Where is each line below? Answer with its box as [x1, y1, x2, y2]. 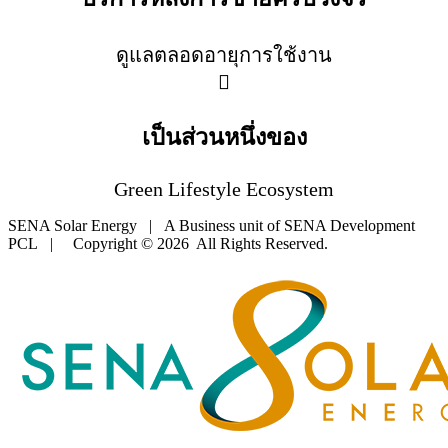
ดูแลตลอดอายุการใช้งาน [116, 44, 332, 67]
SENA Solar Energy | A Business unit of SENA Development [8, 217, 415, 235]
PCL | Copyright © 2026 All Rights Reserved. [8, 235, 328, 253]
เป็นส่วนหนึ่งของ [141, 123, 307, 150]
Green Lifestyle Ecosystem [114, 178, 334, 201]
